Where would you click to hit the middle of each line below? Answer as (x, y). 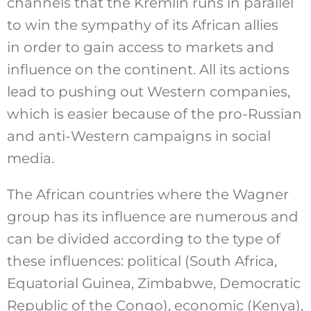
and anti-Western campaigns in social (138, 136)
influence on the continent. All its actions (148, 69)
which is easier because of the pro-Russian (154, 114)
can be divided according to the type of (143, 238)
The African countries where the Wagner (148, 194)
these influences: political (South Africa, (142, 261)
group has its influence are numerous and (152, 216)
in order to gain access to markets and (140, 47)
